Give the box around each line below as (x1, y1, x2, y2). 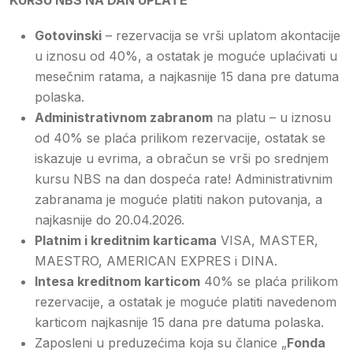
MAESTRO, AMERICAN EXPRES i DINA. (35, 253, 277, 269)
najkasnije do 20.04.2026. (35, 212, 184, 229)
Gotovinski (35, 28, 102, 44)
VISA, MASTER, (217, 232, 318, 249)
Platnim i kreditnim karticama (35, 232, 217, 249)
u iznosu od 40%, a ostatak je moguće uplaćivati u (35, 48, 337, 65)
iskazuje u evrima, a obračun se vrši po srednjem (35, 150, 329, 167)
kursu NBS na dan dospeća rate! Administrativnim (35, 171, 333, 188)
